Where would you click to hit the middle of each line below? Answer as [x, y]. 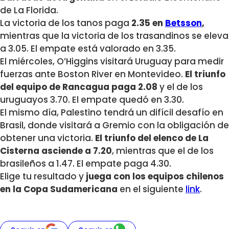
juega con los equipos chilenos [155, 177]
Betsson [184, 23]
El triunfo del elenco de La [152, 138]
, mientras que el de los [163, 151]
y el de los [180, 87]
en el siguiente [152, 189]
